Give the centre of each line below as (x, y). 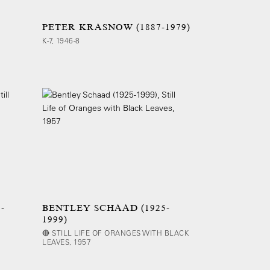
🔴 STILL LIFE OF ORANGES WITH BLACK (115, 233)
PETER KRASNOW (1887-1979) (116, 27)
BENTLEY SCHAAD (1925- (106, 208)
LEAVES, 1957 (67, 242)
